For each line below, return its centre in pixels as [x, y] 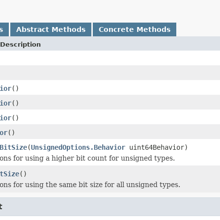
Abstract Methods [51, 29]
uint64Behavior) [157, 147]
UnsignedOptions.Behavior [78, 147]
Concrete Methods [135, 29]
